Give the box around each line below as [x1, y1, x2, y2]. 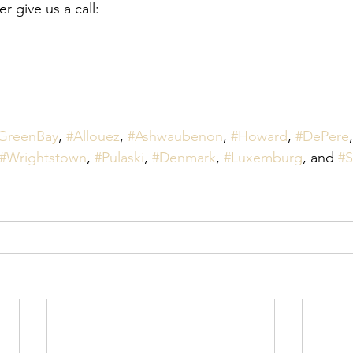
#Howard [231, 128, 288, 145]
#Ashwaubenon [128, 128, 223, 145]
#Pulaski [95, 149, 144, 166]
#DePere [295, 128, 349, 145]
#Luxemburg [224, 149, 303, 166]
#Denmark [152, 149, 216, 166]
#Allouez [66, 128, 120, 145]
